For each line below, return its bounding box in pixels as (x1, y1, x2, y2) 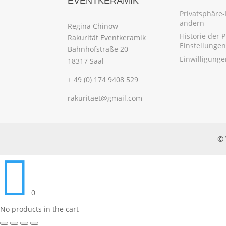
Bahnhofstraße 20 (68, 44, 129, 54)
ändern (179, 18, 204, 28)
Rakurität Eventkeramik (68, 32, 146, 42)
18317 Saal (68, 55, 104, 66)
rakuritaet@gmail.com (68, 93, 143, 103)
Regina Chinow (68, 21, 119, 31)
